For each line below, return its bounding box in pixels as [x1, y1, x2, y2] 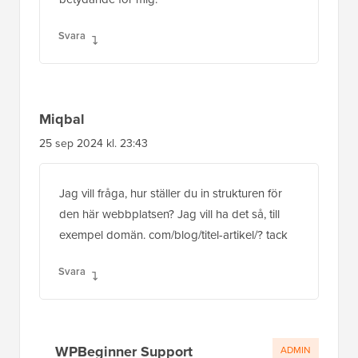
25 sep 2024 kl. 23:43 [39, 134, 148, 152]
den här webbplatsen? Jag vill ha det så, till [59, 205, 280, 223]
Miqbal [39, 108, 85, 129]
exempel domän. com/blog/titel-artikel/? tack [59, 225, 288, 244]
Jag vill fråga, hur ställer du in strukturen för [59, 184, 282, 202]
